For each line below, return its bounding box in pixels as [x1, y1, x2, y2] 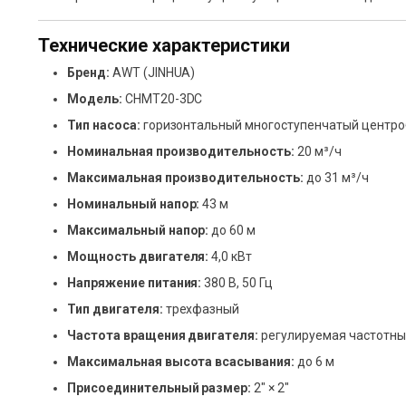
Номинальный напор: [67, 197, 200, 212]
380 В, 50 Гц [201, 275, 274, 291]
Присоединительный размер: [67, 381, 252, 396]
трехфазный [162, 302, 240, 317]
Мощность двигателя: [67, 249, 209, 265]
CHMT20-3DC [121, 92, 203, 107]
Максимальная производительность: [67, 170, 304, 186]
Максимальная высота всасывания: [67, 354, 295, 370]
